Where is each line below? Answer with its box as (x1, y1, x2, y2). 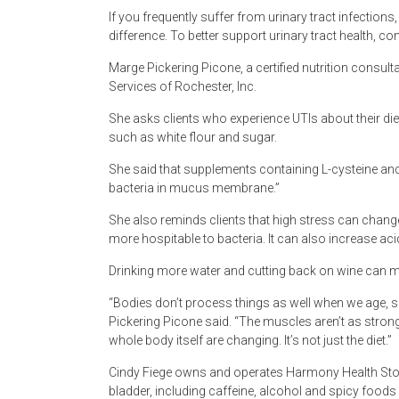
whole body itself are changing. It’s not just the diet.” (109, 333, 392, 348)
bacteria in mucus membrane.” (109, 181, 280, 196)
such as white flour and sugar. (109, 130, 277, 145)
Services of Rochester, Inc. (109, 79, 256, 94)
